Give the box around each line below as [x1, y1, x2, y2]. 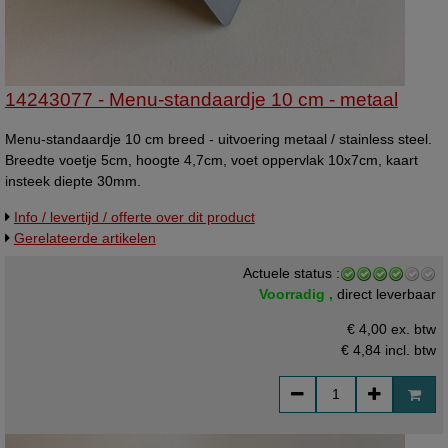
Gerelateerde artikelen [13, 229, 156, 246]
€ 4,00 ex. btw [347, 321, 437, 338]
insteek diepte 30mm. [4, 173, 141, 190]
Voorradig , [259, 285, 338, 302]
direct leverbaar [337, 285, 437, 302]
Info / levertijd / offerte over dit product [13, 208, 255, 225]
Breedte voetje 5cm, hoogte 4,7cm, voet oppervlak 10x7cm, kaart [4, 152, 418, 169]
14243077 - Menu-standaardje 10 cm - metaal [4, 88, 398, 110]
